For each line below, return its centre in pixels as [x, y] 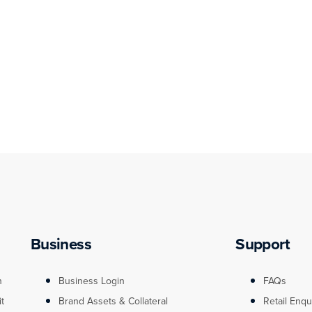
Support [263, 244]
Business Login [91, 281]
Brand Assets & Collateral [113, 301]
